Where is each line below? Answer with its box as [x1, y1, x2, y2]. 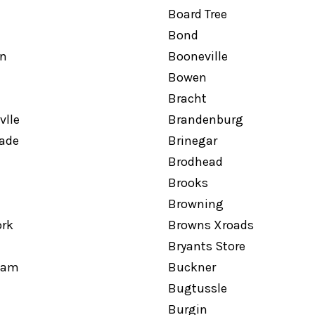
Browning [167, 196, 224, 212]
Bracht [167, 91, 207, 106]
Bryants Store [167, 238, 245, 254]
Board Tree [167, 6, 227, 22]
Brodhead [167, 154, 223, 169]
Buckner [167, 259, 216, 275]
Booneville [167, 49, 228, 64]
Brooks [167, 175, 208, 191]
